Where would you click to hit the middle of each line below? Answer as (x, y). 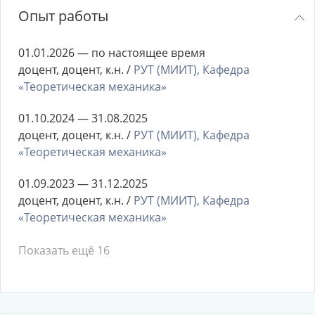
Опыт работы (63, 16)
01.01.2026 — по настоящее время (112, 53)
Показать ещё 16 (64, 250)
